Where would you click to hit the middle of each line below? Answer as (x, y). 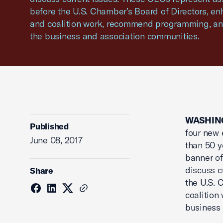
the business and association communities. (115, 36)
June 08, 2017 (56, 140)
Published (50, 126)
